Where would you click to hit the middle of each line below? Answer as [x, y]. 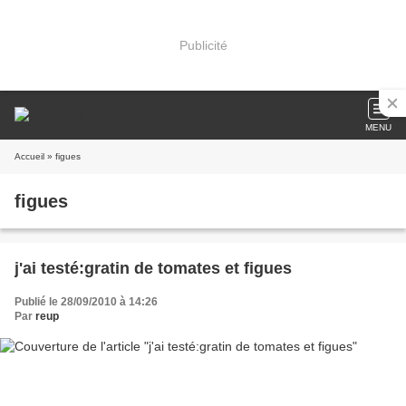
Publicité [203, 45]
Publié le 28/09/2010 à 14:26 [86, 302]
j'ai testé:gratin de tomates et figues [153, 268]
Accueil [29, 156]
